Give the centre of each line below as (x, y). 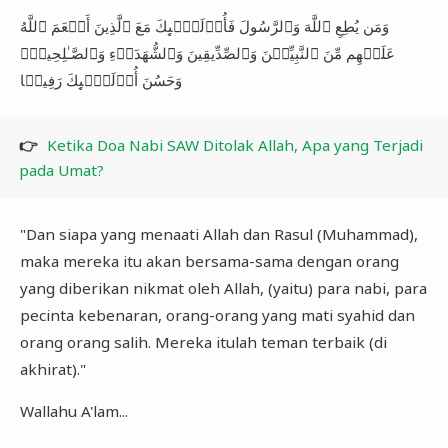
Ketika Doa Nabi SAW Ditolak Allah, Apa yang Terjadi (235, 144)
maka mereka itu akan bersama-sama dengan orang (209, 260)
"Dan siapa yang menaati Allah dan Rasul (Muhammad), (218, 233)
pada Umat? (62, 169)
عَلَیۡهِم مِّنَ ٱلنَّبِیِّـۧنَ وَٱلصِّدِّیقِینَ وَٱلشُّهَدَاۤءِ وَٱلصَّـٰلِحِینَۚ (207, 53)
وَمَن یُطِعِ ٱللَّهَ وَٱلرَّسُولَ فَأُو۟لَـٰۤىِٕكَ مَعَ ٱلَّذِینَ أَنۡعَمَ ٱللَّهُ (204, 26)
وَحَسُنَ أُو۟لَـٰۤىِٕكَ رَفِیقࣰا (100, 80)
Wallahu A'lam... (75, 411)
